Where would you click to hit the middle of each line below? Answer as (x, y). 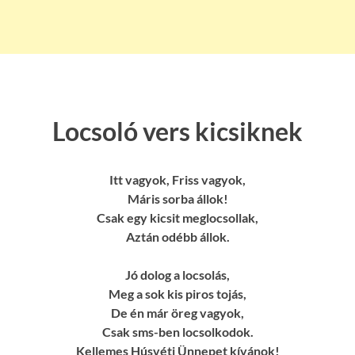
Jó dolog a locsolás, (177, 274)
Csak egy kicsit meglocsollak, (177, 217)
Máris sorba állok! (177, 198)
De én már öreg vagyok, (177, 312)
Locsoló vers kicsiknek (177, 132)
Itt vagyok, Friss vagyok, (177, 179)
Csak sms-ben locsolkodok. (177, 331)
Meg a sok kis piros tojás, (177, 293)
